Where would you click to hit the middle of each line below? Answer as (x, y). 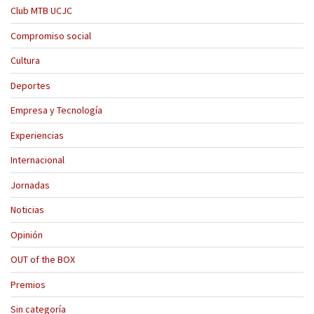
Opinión (27, 234)
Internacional (37, 160)
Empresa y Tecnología (56, 110)
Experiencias (37, 135)
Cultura (25, 61)
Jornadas (30, 185)
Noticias (27, 210)
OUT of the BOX (43, 260)
